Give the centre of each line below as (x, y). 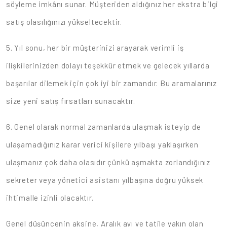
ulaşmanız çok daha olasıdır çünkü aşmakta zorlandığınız (108, 162)
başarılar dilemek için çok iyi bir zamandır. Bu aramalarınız (111, 83)
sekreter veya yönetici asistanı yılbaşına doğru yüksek (105, 180)
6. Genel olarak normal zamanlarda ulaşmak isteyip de (104, 127)
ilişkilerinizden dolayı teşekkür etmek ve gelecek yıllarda (108, 66)
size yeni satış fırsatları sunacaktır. (71, 101)
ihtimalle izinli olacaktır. (50, 198)
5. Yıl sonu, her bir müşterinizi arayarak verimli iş (95, 48)
